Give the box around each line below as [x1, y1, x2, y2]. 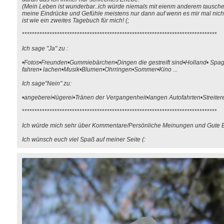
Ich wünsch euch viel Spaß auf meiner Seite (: [22, 136, 145, 143]
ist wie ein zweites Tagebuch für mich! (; [22, 17, 129, 24]
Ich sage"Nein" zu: [22, 80, 71, 87]
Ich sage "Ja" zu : [22, 45, 68, 52]
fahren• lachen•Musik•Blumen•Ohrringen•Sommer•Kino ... [22, 66, 177, 73]
